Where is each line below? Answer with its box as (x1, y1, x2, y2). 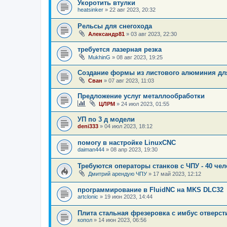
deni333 (78, 123, 98, 130)
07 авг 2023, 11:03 (108, 78, 154, 84)
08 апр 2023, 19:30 (110, 146, 158, 153)
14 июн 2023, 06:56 (98, 216, 146, 223)
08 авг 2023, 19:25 (117, 54, 163, 61)
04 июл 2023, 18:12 (104, 123, 153, 130)
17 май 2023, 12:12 (153, 171, 201, 177)
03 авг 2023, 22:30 (131, 31, 177, 37)
